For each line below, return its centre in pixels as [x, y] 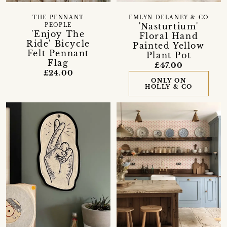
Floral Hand [169, 36]
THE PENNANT [58, 18]
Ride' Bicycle [58, 44]
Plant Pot [169, 55]
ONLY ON [169, 81]
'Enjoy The [58, 34]
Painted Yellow [169, 46]
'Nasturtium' [169, 27]
